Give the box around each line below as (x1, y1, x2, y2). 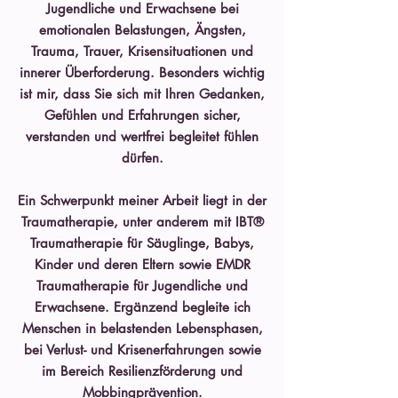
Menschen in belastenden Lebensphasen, (21, 320, 263, 337)
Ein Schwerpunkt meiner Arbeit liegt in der (18, 192, 267, 209)
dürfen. (121, 149, 163, 166)
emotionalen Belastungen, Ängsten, (38, 21, 246, 38)
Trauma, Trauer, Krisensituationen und (31, 43, 253, 60)
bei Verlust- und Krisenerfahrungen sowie (23, 341, 261, 358)
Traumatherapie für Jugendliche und (36, 277, 248, 294)
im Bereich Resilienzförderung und (42, 362, 243, 379)
